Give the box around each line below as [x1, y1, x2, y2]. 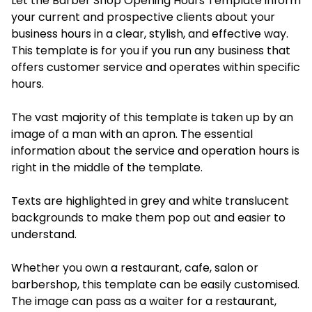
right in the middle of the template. [11, 159, 203, 175]
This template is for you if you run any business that [11, 42, 290, 58]
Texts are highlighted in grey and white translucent [11, 193, 289, 209]
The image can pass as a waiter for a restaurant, [11, 293, 276, 309]
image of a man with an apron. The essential [11, 126, 253, 142]
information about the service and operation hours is [11, 143, 299, 159]
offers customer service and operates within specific [11, 59, 300, 75]
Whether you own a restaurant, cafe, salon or [11, 260, 258, 276]
